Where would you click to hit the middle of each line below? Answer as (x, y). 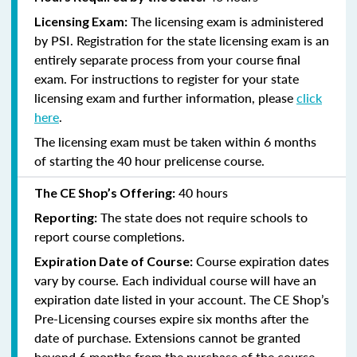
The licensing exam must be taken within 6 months (175, 141)
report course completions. (110, 236)
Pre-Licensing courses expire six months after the (171, 318)
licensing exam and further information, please (165, 97)
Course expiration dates (261, 261)
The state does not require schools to (202, 217)
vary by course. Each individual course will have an (175, 280)
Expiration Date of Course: (114, 261)
